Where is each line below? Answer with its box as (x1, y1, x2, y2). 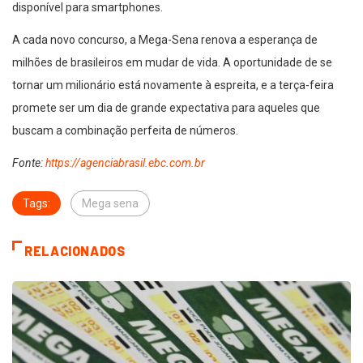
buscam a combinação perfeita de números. (12, 124, 238, 138)
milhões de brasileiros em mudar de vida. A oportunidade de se (12, 56, 332, 70)
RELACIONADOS (24, 243, 126, 259)
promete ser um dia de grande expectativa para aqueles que (12, 101, 320, 115)
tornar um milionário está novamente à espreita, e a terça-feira (12, 79, 334, 92)
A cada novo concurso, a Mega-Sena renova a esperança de (12, 33, 318, 47)
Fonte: (12, 156, 45, 170)
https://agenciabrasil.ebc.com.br (45, 156, 205, 170)
